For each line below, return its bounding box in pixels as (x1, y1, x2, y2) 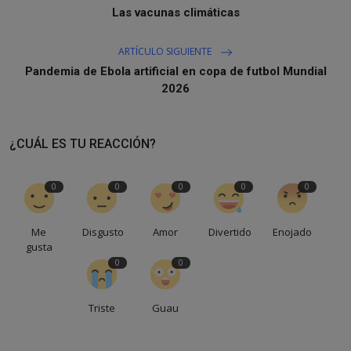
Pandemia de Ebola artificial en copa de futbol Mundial (24, 63, 327, 78)
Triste (89, 300, 116, 315)
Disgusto (81, 224, 124, 239)
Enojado (272, 224, 312, 239)
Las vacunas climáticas (111, 5, 240, 20)
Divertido (208, 224, 252, 239)
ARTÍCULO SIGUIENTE (118, 44, 214, 58)
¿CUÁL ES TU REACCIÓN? (9, 136, 156, 151)
